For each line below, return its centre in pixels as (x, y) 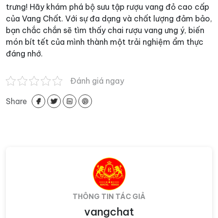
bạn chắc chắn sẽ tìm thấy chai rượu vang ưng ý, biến (105, 30)
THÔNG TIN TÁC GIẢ (109, 196)
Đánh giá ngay (97, 81)
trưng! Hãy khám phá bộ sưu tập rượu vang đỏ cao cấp (108, 7)
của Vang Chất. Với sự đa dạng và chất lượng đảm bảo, (109, 18)
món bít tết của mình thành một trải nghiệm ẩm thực (105, 42)
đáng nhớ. (24, 53)
